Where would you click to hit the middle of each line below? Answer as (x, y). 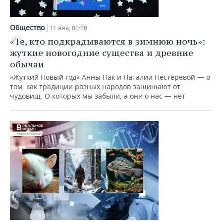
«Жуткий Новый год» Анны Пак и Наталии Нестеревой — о (110, 77)
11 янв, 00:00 (68, 28)
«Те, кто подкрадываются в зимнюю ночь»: (108, 41)
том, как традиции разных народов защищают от (95, 86)
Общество (27, 28)
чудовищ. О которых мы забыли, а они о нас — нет (98, 96)
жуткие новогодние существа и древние (102, 53)
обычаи (27, 64)
